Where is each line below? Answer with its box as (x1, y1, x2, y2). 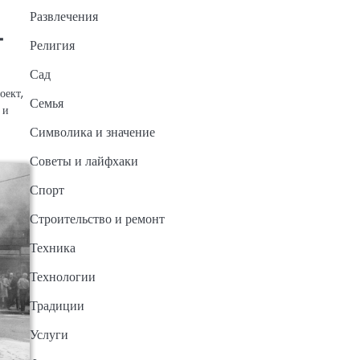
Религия (29, 36, 75, 55)
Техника (29, 239, 76, 258)
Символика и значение (29, 123, 155, 142)
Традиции (29, 297, 84, 316)
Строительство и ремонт (29, 210, 165, 229)
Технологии (29, 268, 96, 287)
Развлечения (29, 7, 98, 27)
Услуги (29, 325, 68, 345)
